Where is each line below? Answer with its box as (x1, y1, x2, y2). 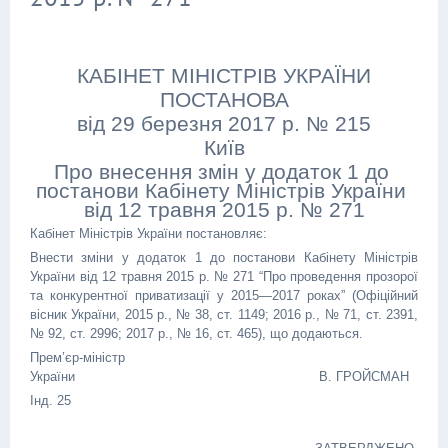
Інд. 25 (30, 393, 71, 408)
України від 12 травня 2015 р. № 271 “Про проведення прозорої (30, 269, 418, 284)
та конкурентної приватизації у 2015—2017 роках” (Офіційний (30, 288, 418, 303)
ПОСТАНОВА (159, 88, 289, 111)
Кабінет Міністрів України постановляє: (30, 226, 267, 241)
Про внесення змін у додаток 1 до (53, 160, 395, 183)
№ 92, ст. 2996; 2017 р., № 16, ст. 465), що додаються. (30, 326, 363, 341)
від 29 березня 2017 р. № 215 (77, 112, 371, 135)
